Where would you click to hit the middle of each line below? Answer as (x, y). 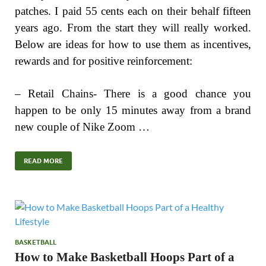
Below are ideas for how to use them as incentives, (133, 44)
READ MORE (43, 161)
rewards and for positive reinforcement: (104, 61)
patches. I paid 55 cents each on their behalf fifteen (133, 11)
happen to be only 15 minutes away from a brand (133, 110)
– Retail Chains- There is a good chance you (133, 93)
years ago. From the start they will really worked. (133, 27)
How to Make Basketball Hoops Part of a (125, 257)
